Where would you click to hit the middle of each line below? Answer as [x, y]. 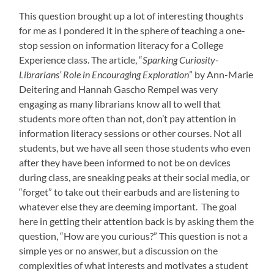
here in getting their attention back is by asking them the [137, 221]
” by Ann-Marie [221, 75]
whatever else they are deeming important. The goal [128, 207]
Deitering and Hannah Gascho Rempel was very [119, 89]
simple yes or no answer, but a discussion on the [119, 251]
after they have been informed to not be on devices [125, 163]
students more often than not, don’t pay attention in [128, 119]
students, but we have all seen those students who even [135, 148]
